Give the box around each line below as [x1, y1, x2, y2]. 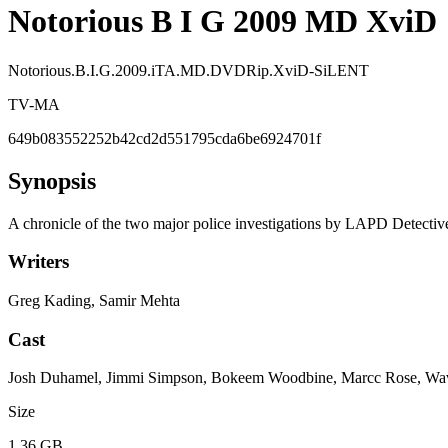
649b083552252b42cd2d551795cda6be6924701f [8, 129, 321, 147]
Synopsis [8, 167, 96, 194]
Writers [8, 251, 69, 273]
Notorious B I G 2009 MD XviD [8, 3, 437, 40]
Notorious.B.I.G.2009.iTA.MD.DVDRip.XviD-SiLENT [8, 61, 369, 79]
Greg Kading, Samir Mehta [8, 292, 180, 310]
